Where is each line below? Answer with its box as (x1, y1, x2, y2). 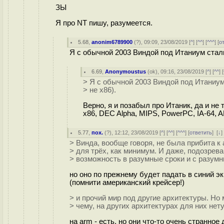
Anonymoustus (105, 68, 146, 74)
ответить (189, 129, 212, 135)
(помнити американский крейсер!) (69, 178, 184, 186)
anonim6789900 (91, 39, 133, 45)
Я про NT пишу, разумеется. (55, 18, 152, 27)
